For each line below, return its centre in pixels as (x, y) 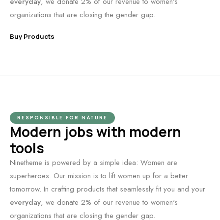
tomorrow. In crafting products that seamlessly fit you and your (108, 189)
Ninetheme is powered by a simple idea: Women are (94, 163)
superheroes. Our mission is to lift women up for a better (99, 176)
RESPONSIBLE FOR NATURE (62, 118)
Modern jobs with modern (96, 132)
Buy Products (32, 37)
